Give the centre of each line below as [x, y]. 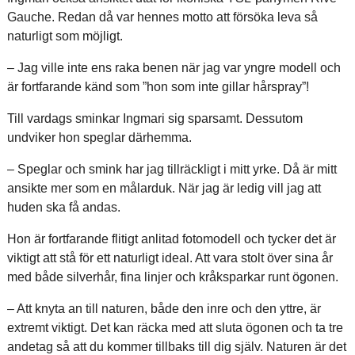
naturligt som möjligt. [65, 36]
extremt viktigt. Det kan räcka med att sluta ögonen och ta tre [175, 328]
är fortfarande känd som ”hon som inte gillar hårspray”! [158, 87]
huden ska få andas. [63, 207]
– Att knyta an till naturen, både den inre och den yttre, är [164, 309]
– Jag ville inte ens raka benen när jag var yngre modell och [174, 68]
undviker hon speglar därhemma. [99, 137]
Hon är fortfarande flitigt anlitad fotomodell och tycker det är [171, 239]
